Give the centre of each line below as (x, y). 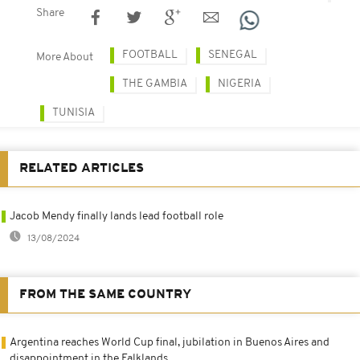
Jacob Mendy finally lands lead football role (117, 217)
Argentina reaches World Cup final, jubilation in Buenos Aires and (170, 343)
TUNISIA (74, 113)
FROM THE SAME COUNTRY (105, 295)
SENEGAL (233, 55)
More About (65, 58)
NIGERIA (239, 84)
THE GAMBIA (155, 84)
